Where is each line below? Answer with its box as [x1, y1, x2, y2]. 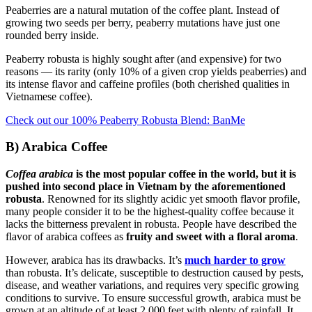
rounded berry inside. [6, 29, 99, 41]
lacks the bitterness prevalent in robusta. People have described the [6, 218, 297, 231]
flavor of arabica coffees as [6, 231, 126, 243]
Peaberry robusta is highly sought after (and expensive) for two [6, 52, 281, 65]
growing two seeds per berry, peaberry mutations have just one [6, 16, 280, 29]
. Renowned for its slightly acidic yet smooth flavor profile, [42, 193, 300, 205]
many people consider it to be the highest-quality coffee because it [6, 205, 294, 218]
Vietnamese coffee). [6, 90, 93, 102]
